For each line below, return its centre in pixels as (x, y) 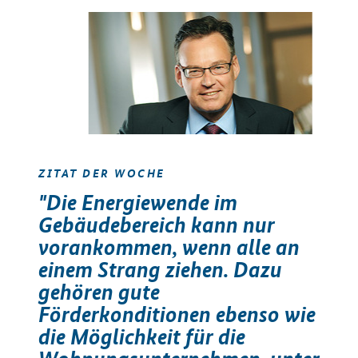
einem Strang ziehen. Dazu (160, 270)
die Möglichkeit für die (142, 337)
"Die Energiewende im (138, 203)
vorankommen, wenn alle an (169, 247)
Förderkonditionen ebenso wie (177, 314)
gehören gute (99, 292)
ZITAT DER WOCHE (102, 173)
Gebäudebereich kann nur (157, 225)
